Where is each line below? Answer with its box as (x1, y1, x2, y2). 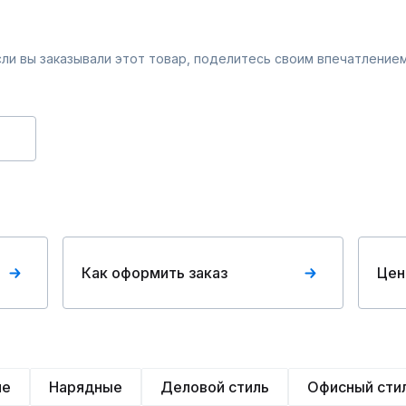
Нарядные (49, 378, 122, 396)
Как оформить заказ (82, 264, 228, 282)
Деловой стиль (160, 378, 269, 396)
